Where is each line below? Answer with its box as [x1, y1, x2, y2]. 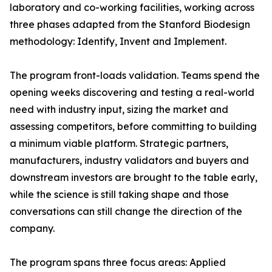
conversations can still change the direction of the [10, 205, 242, 218]
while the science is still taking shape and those [10, 188, 229, 201]
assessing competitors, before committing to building [10, 120, 257, 133]
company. [10, 222, 55, 235]
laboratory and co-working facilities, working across [10, 1, 254, 14]
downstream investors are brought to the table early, [10, 171, 257, 184]
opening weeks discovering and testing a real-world [10, 86, 254, 99]
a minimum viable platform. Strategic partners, [10, 137, 228, 150]
